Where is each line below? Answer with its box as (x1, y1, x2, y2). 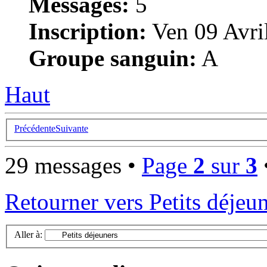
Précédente (14, 123, 55, 133)
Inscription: (29, 18, 147, 45)
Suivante (55, 123, 88, 133)
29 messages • (5, 152, 142, 178)
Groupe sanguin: (29, 45, 197, 72)
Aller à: (14, 229, 42, 240)
